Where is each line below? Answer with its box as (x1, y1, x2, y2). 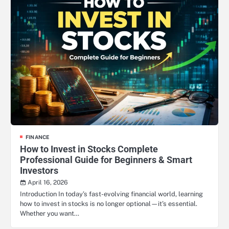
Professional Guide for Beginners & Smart (20, 154, 192, 165)
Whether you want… (20, 209, 79, 217)
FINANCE (26, 133, 50, 140)
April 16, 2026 (28, 178, 68, 186)
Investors (20, 165, 58, 176)
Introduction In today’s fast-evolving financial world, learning (20, 190, 203, 198)
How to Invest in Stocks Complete (20, 143, 158, 154)
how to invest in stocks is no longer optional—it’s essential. (20, 199, 197, 208)
